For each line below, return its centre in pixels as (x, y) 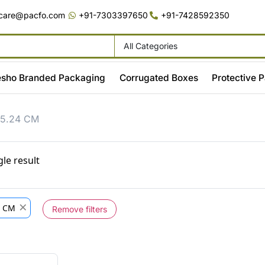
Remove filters (79, 209)
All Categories (150, 46)
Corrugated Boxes (159, 77)
